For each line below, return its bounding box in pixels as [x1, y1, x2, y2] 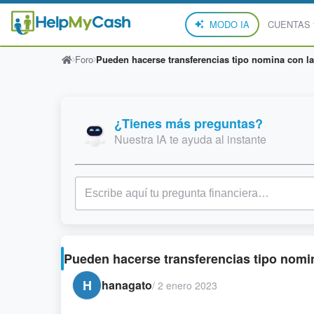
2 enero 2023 [158, 278, 217, 292]
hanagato [102, 277, 152, 293]
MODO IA [209, 18, 250, 31]
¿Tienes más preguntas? [114, 114, 263, 132]
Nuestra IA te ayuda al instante [114, 131, 266, 147]
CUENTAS [267, 18, 310, 31]
